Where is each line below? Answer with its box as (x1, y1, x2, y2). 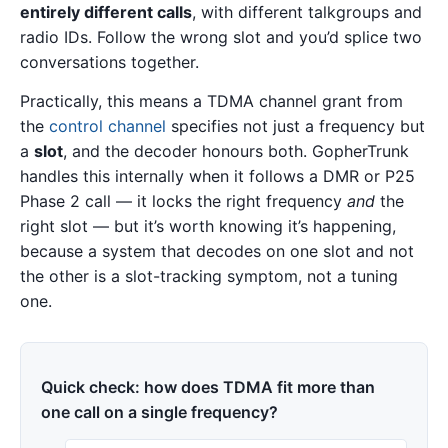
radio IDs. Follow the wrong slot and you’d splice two (20, 26, 422, 47)
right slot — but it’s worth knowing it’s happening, (20, 216, 396, 237)
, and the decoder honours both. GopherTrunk (63, 141, 409, 162)
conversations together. (20, 51, 199, 72)
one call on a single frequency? (41, 402, 278, 422)
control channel (49, 116, 166, 137)
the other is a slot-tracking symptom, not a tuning (20, 266, 398, 287)
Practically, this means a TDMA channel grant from (20, 91, 403, 112)
